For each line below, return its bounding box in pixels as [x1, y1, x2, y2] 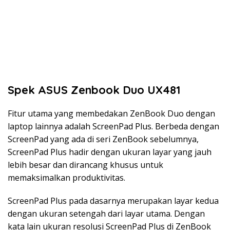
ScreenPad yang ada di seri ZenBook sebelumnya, [8, 133, 199, 145]
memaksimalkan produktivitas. [8, 171, 125, 183]
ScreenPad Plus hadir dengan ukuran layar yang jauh [8, 146, 212, 158]
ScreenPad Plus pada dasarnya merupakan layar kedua [8, 195, 219, 206]
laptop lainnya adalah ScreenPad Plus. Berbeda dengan [8, 120, 219, 132]
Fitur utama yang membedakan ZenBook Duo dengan [8, 107, 215, 119]
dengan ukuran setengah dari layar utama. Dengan [8, 207, 205, 219]
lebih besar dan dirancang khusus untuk [8, 159, 163, 170]
